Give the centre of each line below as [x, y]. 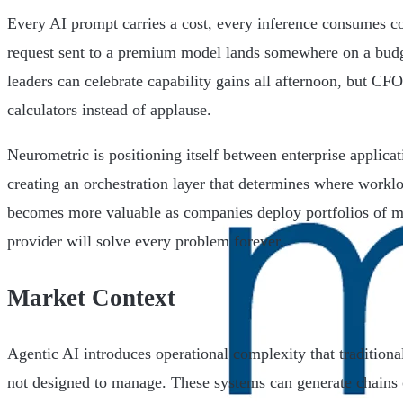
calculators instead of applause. [109, 110]
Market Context [91, 297]
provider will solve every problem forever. [146, 242]
